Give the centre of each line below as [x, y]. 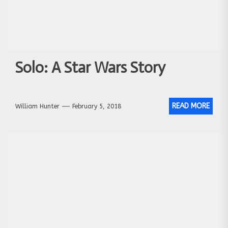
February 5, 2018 [97, 106]
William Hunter [37, 106]
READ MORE [191, 106]
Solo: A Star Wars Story [90, 68]
